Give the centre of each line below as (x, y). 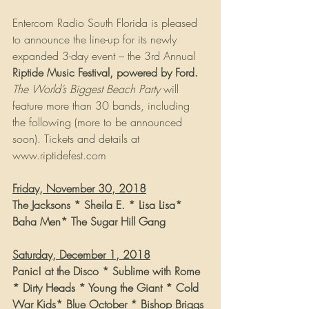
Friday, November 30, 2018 (79, 189)
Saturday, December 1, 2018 (81, 255)
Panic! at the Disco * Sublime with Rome (108, 271)
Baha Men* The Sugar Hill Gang (89, 222)
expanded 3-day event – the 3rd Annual (106, 56)
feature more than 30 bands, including (103, 106)
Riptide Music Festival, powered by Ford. (105, 73)
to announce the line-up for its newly (96, 40)
